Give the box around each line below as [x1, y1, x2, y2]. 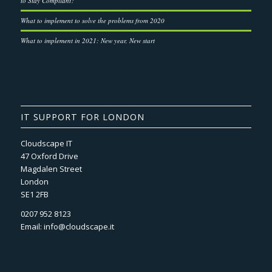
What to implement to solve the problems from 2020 [20, 16, 165, 25]
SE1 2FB [20, 189, 49, 200]
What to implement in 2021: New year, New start [20, 36, 155, 46]
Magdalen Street [20, 163, 82, 175]
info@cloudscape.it [43, 221, 114, 233]
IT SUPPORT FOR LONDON [20, 111, 144, 123]
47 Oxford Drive [20, 151, 78, 162]
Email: [20, 221, 44, 233]
